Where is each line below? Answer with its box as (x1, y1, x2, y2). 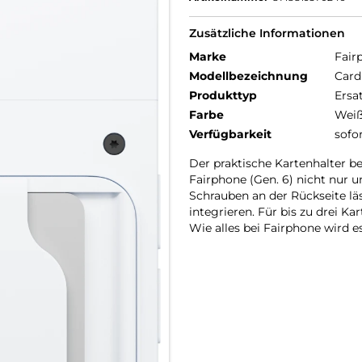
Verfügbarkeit (189, 127, 271, 141)
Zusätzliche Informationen (189, 26, 345, 40)
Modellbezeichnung (189, 69, 308, 83)
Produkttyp (189, 88, 257, 103)
